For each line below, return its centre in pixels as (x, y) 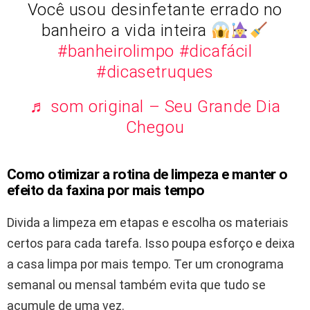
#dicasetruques (155, 72)
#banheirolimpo (116, 52)
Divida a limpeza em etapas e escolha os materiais (148, 223)
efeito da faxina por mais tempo (106, 191)
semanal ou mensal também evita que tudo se (136, 285)
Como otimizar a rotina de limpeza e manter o (147, 175)
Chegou (155, 128)
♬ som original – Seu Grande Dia (155, 107)
